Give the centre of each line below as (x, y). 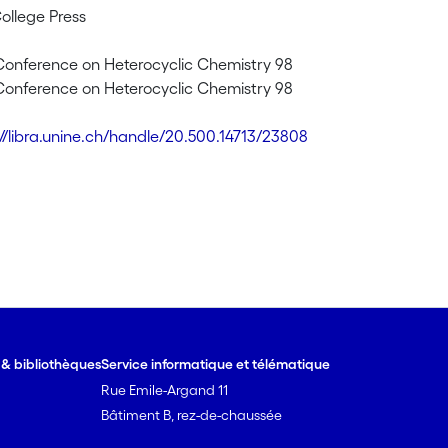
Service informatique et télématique (216, 364)
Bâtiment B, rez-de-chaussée (192, 415)
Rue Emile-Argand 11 (165, 390)
